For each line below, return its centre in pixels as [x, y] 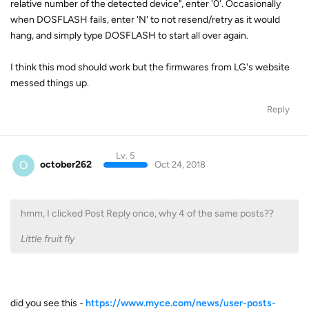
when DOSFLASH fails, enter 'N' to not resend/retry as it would [145, 20]
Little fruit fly [48, 239]
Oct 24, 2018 [180, 165]
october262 [66, 165]
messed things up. [50, 83]
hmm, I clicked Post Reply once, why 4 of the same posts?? [147, 213]
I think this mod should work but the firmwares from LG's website [150, 67]
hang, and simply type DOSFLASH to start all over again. [129, 36]
